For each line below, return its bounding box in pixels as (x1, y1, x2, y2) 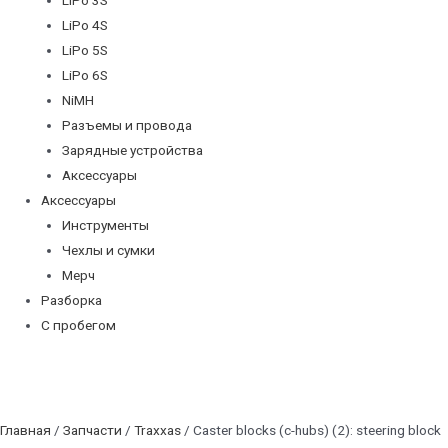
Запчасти (63, 421, 122, 438)
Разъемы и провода (61, 116, 192, 133)
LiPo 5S (61, 41, 108, 58)
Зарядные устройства (61, 141, 203, 158)
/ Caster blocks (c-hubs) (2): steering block (181, 421, 441, 438)
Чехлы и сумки (61, 241, 155, 258)
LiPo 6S (61, 66, 108, 83)
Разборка (41, 291, 103, 308)
